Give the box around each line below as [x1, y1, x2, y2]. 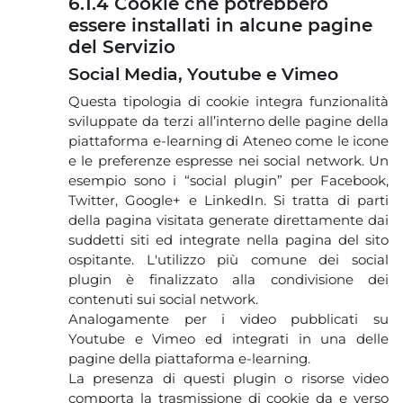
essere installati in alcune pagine [68, 13, 372, 36]
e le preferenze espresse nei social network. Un [68, 151, 389, 169]
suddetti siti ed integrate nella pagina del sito [68, 230, 389, 248]
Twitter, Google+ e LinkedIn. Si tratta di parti [68, 191, 389, 209]
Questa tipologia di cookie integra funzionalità [68, 92, 389, 110]
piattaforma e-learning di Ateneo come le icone [68, 131, 389, 149]
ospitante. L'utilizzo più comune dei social [68, 250, 389, 268]
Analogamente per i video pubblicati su [68, 309, 389, 327]
